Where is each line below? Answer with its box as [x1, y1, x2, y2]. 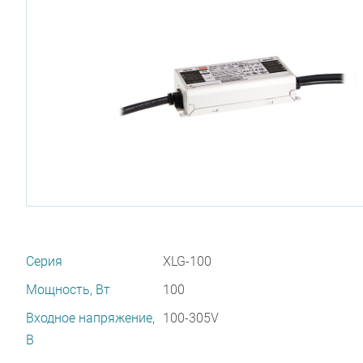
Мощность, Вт [26, 282, 110, 297]
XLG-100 [162, 254, 211, 269]
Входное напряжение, [26, 310, 155, 326]
